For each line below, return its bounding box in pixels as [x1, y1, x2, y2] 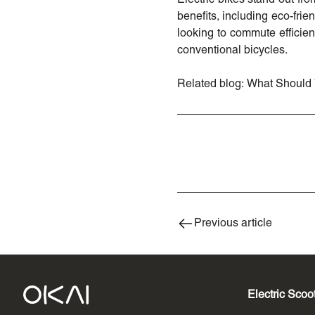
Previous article [194, 218, 272, 229]
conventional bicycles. [177, 45, 288, 56]
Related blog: [177, 79, 247, 89]
